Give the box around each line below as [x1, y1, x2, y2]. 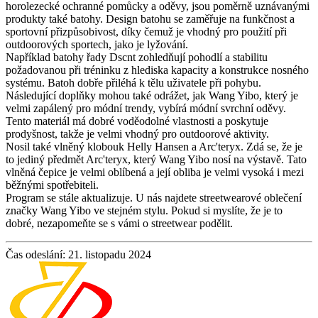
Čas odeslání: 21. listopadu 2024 [6, 248, 151, 261]
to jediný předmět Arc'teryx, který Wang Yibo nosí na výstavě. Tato [6, 153, 307, 165]
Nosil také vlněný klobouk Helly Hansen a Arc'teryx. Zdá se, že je [6, 140, 302, 153]
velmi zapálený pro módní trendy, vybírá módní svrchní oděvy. [6, 102, 286, 114]
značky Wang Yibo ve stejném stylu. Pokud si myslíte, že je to [6, 204, 283, 216]
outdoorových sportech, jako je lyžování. [6, 38, 188, 50]
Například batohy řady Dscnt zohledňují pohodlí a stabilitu [6, 50, 268, 63]
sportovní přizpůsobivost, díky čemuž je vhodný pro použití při [6, 25, 287, 38]
